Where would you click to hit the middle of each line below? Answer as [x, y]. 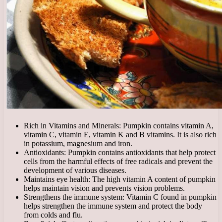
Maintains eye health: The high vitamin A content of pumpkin [120, 179]
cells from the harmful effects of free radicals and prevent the [118, 161]
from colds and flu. [53, 215]
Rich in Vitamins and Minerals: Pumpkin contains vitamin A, [119, 125]
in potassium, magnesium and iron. [78, 143]
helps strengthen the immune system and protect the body [113, 206]
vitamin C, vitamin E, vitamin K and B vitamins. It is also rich [120, 134]
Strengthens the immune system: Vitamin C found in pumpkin [120, 197]
